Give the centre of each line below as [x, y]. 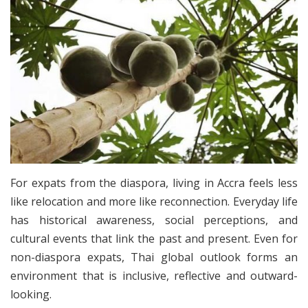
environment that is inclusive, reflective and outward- [154, 275]
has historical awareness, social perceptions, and [154, 220]
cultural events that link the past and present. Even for [154, 238]
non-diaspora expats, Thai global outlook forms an [154, 257]
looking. [31, 294]
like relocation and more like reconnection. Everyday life [154, 201]
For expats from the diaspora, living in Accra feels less [154, 183]
